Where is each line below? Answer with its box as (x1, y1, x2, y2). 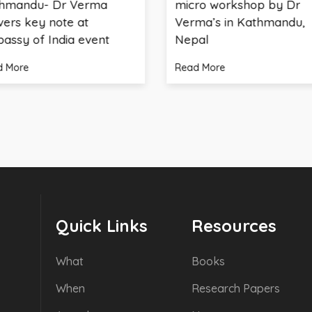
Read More (122, 61, 173, 74)
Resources (192, 215, 276, 236)
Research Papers (192, 281, 280, 295)
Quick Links (56, 215, 148, 236)
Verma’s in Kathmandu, (122, 15, 253, 29)
